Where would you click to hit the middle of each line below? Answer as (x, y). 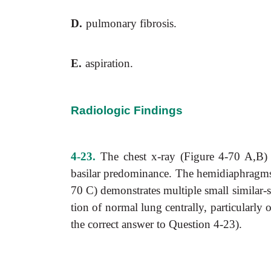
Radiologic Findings (127, 110)
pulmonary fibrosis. (131, 23)
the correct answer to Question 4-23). (156, 224)
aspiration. (109, 63)
